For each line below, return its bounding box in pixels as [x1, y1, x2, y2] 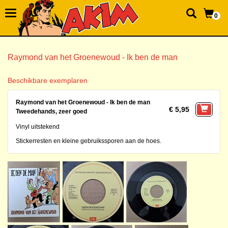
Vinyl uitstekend [16, 123, 60, 130]
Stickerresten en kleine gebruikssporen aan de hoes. [16, 137, 161, 145]
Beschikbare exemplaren [8, 76, 88, 84]
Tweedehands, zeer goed [16, 108, 87, 115]
